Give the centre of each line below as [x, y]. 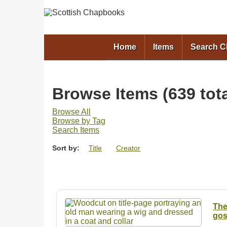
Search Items [76, 130]
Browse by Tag [79, 121]
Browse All [71, 111]
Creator [128, 148]
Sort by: [67, 148]
